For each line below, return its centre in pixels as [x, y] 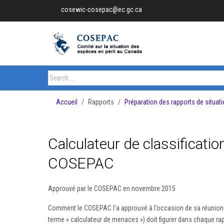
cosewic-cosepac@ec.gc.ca [101, 9]
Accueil [67, 102]
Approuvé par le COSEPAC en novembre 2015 [112, 188]
